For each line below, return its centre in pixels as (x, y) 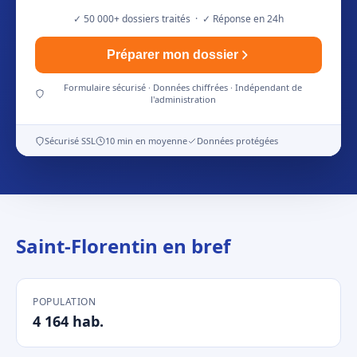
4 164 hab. (68, 321)
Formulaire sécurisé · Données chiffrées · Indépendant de (183, 87)
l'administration (183, 99)
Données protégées (237, 141)
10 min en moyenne (146, 141)
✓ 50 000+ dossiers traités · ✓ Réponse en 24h (178, 19)
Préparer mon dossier (172, 55)
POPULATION (64, 302)
